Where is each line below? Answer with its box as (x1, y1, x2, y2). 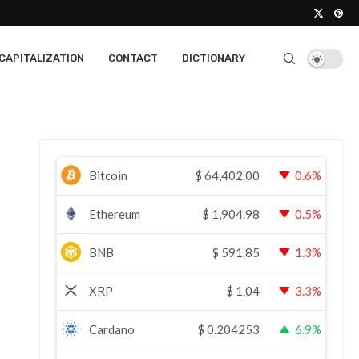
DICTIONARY (182, 52, 245, 64)
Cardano (89, 322, 135, 337)
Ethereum (89, 207, 141, 221)
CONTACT (108, 52, 158, 64)
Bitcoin (89, 168, 128, 183)
